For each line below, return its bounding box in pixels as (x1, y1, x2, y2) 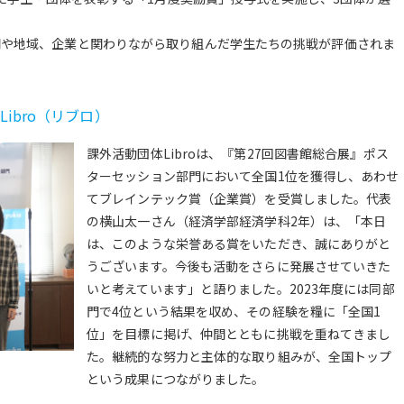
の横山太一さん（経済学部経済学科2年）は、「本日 (87, 211, 387, 230)
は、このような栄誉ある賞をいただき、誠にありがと (87, 234, 391, 252)
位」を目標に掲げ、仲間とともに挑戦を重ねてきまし (87, 324, 391, 343)
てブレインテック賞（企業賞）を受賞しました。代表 (87, 188, 392, 207)
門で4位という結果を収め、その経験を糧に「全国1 (87, 301, 381, 320)
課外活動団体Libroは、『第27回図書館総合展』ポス (87, 143, 389, 162)
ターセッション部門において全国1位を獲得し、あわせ (87, 166, 399, 185)
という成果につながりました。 (87, 369, 265, 388)
